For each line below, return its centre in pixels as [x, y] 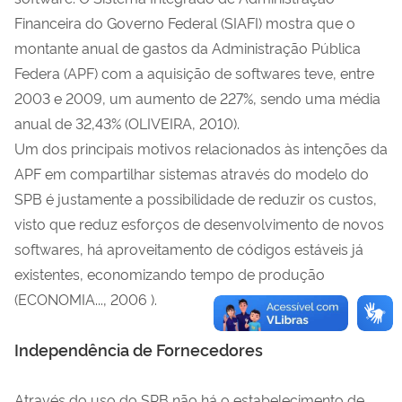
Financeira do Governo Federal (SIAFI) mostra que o [185, 22]
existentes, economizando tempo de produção [170, 273]
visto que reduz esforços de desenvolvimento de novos [199, 223]
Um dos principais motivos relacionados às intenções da [201, 148]
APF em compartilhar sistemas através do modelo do [192, 173]
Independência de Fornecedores [139, 349]
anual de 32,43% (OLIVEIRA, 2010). [127, 122]
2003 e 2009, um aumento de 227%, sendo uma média [197, 97]
